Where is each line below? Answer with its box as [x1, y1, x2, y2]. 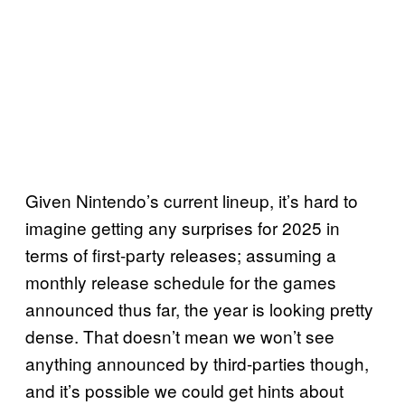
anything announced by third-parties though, [25, 351, 369, 376]
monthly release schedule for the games [25, 269, 336, 295]
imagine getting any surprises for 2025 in [25, 215, 340, 240]
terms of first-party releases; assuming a [25, 242, 336, 268]
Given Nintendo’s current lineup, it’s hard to [25, 188, 358, 213]
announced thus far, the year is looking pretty [25, 297, 373, 322]
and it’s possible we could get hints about [25, 378, 344, 403]
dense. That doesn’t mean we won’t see [25, 324, 334, 349]
